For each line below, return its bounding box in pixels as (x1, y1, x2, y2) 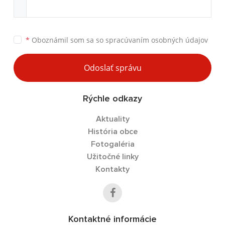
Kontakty (95, 165, 130, 173)
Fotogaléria (90, 140, 135, 148)
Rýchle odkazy (83, 94, 142, 103)
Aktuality (95, 115, 130, 123)
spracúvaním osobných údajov (105, 35, 208, 45)
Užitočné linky (86, 153, 139, 161)
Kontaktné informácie (68, 215, 157, 224)
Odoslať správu (83, 62, 142, 73)
